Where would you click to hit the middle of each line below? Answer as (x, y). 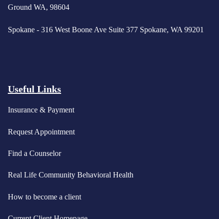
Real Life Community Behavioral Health (71, 175)
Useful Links (34, 89)
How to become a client (44, 197)
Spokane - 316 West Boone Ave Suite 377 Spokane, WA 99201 (106, 29)
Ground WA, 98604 (40, 7)
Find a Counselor (34, 153)
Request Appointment (41, 131)
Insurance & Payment (41, 110)
